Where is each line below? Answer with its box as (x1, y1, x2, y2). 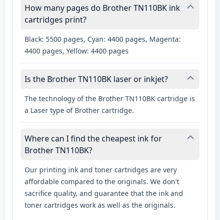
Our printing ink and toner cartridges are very (25, 165, 177, 175)
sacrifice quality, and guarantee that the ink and (25, 189, 183, 198)
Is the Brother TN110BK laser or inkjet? (25, 74, 168, 85)
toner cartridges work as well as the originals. (25, 200, 175, 210)
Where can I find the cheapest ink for (25, 133, 162, 144)
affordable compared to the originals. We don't (25, 177, 179, 187)
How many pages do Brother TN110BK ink (25, 2, 180, 14)
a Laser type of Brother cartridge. (25, 106, 134, 115)
